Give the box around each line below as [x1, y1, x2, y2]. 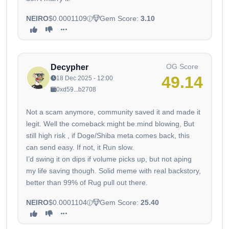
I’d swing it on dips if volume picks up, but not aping [26, 155, 192, 164]
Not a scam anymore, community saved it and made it [26, 108, 200, 117]
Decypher [51, 63, 88, 72]
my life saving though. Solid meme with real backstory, [26, 167, 201, 175]
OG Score [166, 62, 198, 71]
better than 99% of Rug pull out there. [26, 178, 148, 187]
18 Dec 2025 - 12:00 [56, 75, 113, 82]
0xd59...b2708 [56, 86, 96, 94]
